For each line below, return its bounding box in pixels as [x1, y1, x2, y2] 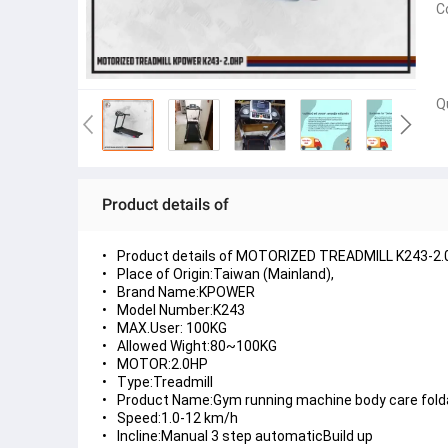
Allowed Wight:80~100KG [117, 338, 277, 354]
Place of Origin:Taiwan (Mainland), [117, 266, 334, 282]
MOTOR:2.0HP [117, 356, 208, 372]
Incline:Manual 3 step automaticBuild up [117, 428, 373, 444]
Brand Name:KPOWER [117, 284, 255, 300]
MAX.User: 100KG [117, 320, 227, 336]
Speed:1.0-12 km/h [117, 410, 238, 426]
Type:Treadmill [117, 374, 213, 390]
